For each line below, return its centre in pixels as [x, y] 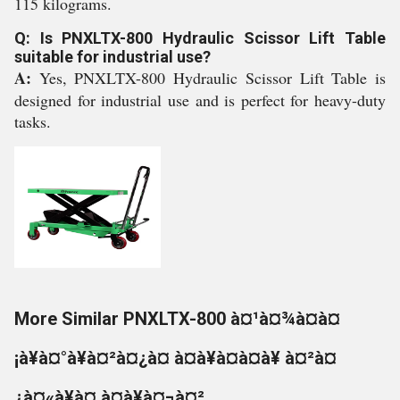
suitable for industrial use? [112, 57]
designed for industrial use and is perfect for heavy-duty [200, 100]
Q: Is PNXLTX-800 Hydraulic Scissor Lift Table [200, 38]
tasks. [33, 121]
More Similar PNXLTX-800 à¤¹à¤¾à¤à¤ [177, 319]
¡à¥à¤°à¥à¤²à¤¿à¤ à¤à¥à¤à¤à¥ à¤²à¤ [175, 358]
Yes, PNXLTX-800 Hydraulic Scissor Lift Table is [212, 78]
